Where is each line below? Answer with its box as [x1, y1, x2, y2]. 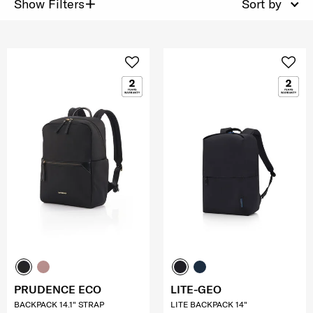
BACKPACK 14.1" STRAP [14, 298, 104, 310]
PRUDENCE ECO [14, 282, 101, 296]
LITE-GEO [170, 282, 221, 296]
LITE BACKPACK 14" [170, 298, 247, 310]
